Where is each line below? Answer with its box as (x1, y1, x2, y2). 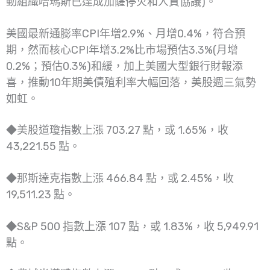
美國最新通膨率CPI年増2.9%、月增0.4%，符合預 (6, 27, 245, 40)
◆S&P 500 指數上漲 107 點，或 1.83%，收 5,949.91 (6, 219, 259, 233)
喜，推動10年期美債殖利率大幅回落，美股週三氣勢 (6, 75, 256, 89)
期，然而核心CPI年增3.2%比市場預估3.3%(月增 (6, 43, 238, 57)
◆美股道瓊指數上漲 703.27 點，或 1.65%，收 (6, 124, 228, 137)
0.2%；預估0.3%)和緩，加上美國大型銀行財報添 (6, 59, 243, 73)
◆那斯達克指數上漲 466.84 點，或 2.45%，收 (6, 172, 234, 185)
